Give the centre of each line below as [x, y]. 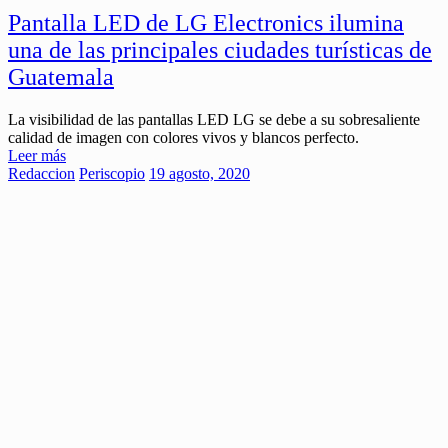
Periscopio [112, 173]
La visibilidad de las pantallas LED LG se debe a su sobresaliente [214, 119]
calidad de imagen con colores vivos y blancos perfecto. [183, 137]
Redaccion [41, 173]
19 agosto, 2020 [199, 173]
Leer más [37, 155]
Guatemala [61, 76]
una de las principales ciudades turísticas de [220, 49]
